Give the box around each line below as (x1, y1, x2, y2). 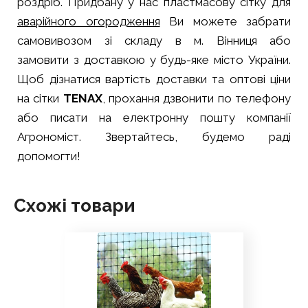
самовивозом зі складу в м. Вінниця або (17, 33, 291, 47)
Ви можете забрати (159, 14, 291, 28)
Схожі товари (14, 195, 135, 216)
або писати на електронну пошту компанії (17, 110, 291, 124)
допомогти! (17, 148, 80, 163)
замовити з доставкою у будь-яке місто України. (17, 52, 291, 67)
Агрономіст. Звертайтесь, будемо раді (17, 129, 291, 144)
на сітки (17, 91, 63, 105)
